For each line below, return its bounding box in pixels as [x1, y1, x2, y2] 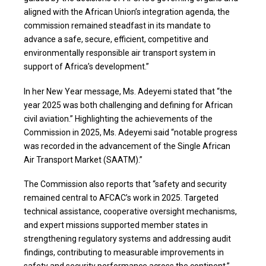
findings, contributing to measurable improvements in [24, 248, 224, 258]
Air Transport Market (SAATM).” [24, 154, 142, 164]
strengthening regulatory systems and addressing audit [24, 234, 231, 244]
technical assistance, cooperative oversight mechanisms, [24, 207, 237, 217]
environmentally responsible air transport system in [24, 48, 216, 58]
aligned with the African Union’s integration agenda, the [24, 7, 230, 17]
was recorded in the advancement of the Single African [24, 141, 230, 151]
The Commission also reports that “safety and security [24, 179, 227, 189]
